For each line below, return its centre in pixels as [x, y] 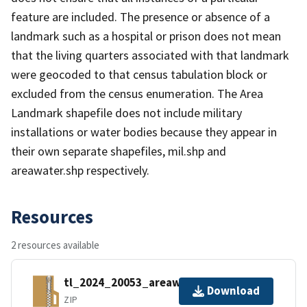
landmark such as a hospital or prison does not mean [146, 36]
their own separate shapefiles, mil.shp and [119, 151]
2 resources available [55, 245]
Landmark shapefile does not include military [126, 112]
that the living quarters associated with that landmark [150, 55]
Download [233, 291]
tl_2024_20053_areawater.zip [143, 283]
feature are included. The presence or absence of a [140, 16]
